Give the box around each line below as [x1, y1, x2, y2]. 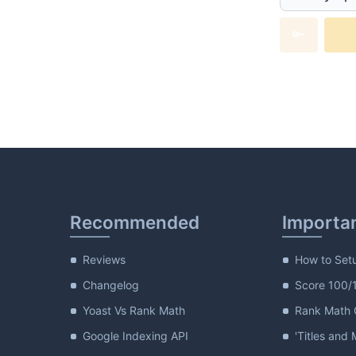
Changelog [83, 278, 139, 292]
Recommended [70, 211, 199, 233]
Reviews [83, 253, 126, 266]
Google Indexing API [83, 329, 188, 342]
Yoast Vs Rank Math [83, 304, 185, 317]
